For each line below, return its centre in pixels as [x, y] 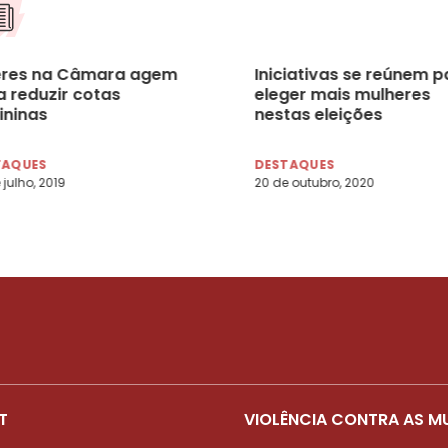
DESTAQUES [294, 164]
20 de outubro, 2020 [314, 182]
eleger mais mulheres [342, 94]
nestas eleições [318, 114]
